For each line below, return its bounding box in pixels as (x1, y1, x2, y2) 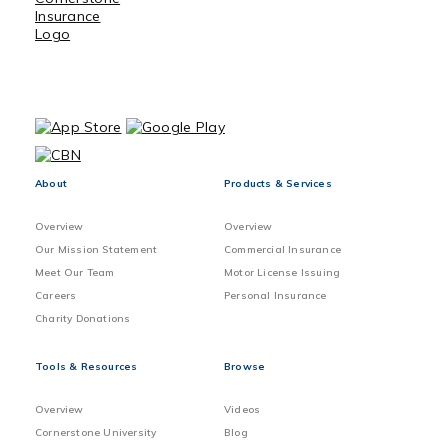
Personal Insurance (224, 289, 327, 303)
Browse (224, 360, 266, 374)
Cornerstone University (35, 426, 157, 440)
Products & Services (224, 177, 332, 191)
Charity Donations (35, 312, 131, 326)
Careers (35, 289, 77, 303)
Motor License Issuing (224, 266, 341, 280)
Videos (224, 403, 261, 417)
